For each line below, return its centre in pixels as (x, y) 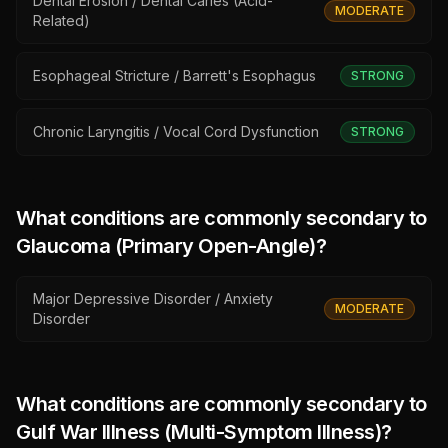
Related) (61, 20)
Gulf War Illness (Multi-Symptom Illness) (198, 432)
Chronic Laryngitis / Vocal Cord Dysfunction (176, 131)
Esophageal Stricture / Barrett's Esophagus (174, 75)
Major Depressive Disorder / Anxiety (153, 298)
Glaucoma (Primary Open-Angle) (166, 246)
